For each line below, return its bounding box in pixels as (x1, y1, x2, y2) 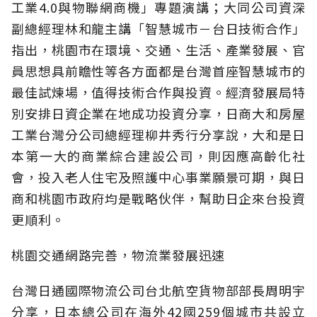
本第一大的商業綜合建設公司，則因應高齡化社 (11, 146, 306, 166)
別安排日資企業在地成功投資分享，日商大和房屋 (11, 104, 306, 123)
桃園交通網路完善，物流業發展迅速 (11, 246, 226, 265)
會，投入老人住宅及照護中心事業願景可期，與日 (11, 168, 306, 187)
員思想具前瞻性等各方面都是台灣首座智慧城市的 (11, 62, 306, 81)
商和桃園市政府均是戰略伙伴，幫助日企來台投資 (11, 189, 306, 208)
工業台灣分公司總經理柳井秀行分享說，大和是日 (11, 125, 306, 144)
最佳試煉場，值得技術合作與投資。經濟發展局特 (11, 83, 306, 102)
